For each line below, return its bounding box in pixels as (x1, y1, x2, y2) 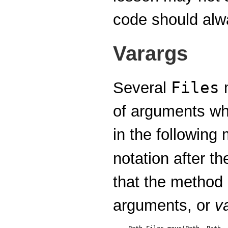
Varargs (113, 42, 188, 65)
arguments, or (113, 196, 215, 215)
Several (113, 79, 171, 97)
